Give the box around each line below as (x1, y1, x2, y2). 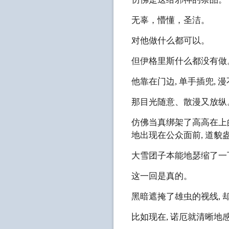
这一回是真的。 (131, 171, 192, 181)
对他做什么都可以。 (131, 36, 210, 45)
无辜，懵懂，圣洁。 (131, 15, 210, 25)
